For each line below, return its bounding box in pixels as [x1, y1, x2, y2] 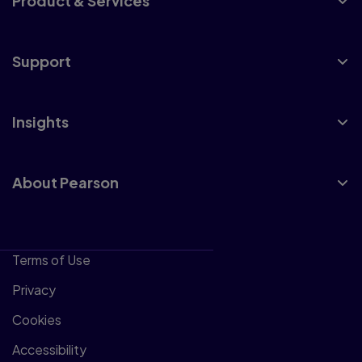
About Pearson [12, 173, 119, 192]
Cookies [12, 311, 61, 329]
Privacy [12, 281, 56, 299]
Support [12, 52, 71, 71]
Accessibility [12, 341, 86, 359]
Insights [12, 112, 69, 132]
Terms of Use [12, 251, 90, 269]
